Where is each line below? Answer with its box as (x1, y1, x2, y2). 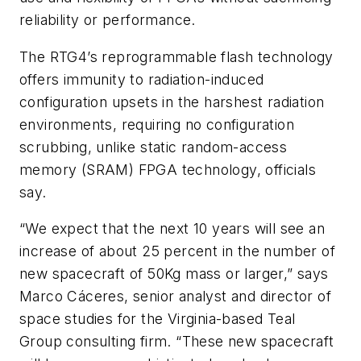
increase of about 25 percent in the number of (19, 243, 335, 260)
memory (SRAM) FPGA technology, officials (19, 160, 316, 178)
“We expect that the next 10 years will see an (19, 220, 325, 238)
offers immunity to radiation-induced (19, 70, 264, 88)
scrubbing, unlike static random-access (19, 138, 288, 156)
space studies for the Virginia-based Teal (19, 310, 296, 328)
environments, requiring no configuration (19, 115, 294, 133)
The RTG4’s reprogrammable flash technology (19, 48, 334, 65)
